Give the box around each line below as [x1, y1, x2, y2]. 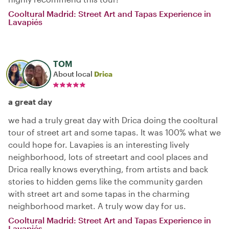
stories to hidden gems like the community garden [8, 176, 203, 186]
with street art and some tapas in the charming [8, 189, 190, 198]
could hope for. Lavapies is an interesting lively [8, 140, 189, 149]
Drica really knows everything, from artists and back [8, 164, 208, 174]
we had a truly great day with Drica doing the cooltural [8, 115, 218, 125]
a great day [8, 97, 52, 106]
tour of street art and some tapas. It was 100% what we [8, 127, 221, 137]
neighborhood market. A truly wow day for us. [8, 201, 186, 211]
